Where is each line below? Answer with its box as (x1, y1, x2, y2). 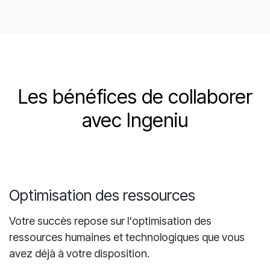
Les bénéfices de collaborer (17, 128, 253, 152)
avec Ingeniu (82, 152, 188, 176)
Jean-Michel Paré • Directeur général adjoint (9, 16, 224, 29)
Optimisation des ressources (9, 230, 195, 248)
